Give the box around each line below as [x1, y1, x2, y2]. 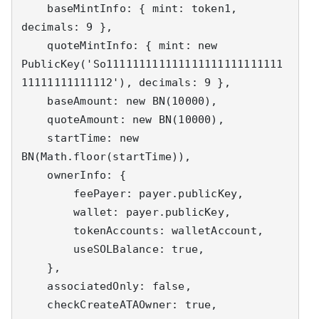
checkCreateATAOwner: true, [21, 298, 48, 311]
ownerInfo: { [21, 168, 48, 182]
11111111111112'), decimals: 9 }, [21, 75, 231, 89]
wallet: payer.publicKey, [21, 205, 74, 219]
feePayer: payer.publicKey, [21, 187, 74, 200]
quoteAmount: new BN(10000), [21, 113, 48, 126]
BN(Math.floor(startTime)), [21, 150, 192, 163]
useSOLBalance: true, [21, 242, 74, 256]
